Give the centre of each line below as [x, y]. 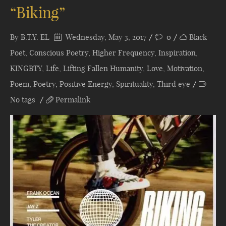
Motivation [185, 68]
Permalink [73, 100]
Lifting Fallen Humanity [103, 68]
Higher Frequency [123, 53]
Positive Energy [86, 84]
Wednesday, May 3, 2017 [105, 37]
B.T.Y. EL [35, 37]
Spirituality [134, 84]
